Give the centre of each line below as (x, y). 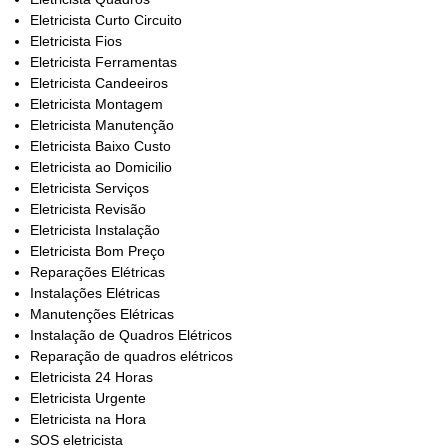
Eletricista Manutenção (102, 125)
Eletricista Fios (76, 41)
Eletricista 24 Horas (91, 377)
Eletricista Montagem (96, 104)
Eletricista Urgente (88, 398)
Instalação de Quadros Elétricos (131, 335)
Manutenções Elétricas (104, 314)
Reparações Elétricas (97, 272)
